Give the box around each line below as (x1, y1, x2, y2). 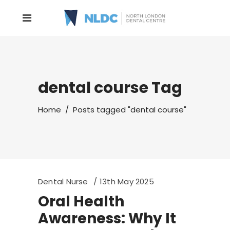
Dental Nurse (38, 176, 88, 187)
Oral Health (38, 191, 124, 212)
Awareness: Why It (38, 208, 176, 228)
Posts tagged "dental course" (73, 104, 186, 116)
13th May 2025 (99, 176, 154, 187)
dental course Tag (38, 77, 182, 99)
